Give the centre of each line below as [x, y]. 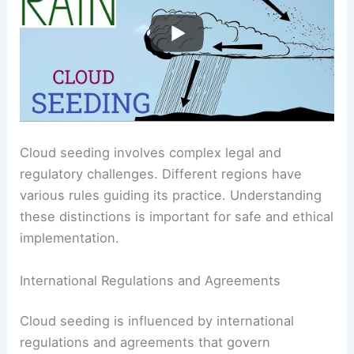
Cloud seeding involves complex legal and [151, 153]
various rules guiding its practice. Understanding [171, 196]
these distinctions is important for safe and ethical [177, 217]
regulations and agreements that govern [145, 343]
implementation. [70, 238]
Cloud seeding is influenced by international [157, 321]
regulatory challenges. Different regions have [161, 174]
